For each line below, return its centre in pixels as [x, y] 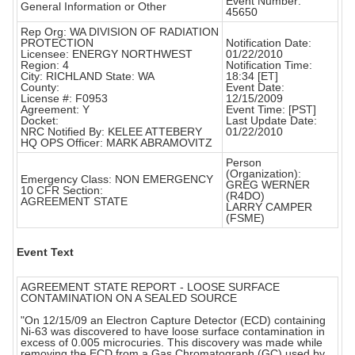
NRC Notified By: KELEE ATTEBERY [111, 132]
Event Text [45, 252]
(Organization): [263, 174]
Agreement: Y [55, 110]
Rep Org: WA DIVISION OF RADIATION [120, 32]
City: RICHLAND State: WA [88, 76]
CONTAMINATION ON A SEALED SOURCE [129, 298]
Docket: [40, 121]
